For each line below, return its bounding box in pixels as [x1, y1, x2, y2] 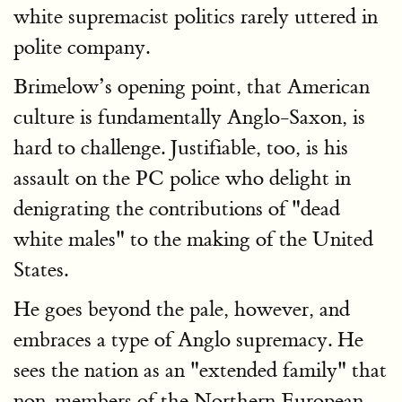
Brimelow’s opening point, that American [13, 74, 370, 100]
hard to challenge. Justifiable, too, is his [13, 135, 348, 162]
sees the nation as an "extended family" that [13, 357, 387, 384]
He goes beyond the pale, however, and [13, 296, 350, 323]
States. [13, 257, 68, 284]
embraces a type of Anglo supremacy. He [13, 327, 363, 354]
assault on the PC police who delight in [13, 165, 351, 192]
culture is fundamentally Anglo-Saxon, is [13, 104, 365, 131]
